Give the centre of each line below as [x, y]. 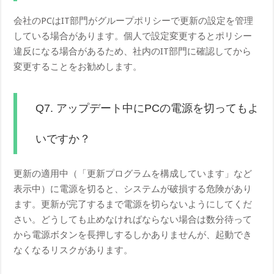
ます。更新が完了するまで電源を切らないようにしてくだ [133, 205]
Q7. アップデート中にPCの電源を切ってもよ [147, 109]
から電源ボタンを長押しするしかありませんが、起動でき [133, 235]
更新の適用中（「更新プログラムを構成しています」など [133, 174]
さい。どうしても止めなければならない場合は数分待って [133, 220]
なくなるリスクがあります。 [73, 250]
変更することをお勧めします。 [78, 67]
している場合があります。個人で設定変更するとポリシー [133, 36]
